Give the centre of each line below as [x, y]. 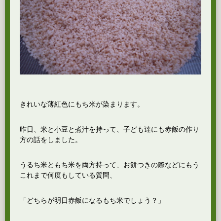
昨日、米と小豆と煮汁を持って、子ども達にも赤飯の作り [110, 129]
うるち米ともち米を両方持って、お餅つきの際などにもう [110, 165]
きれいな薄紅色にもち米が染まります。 [82, 104]
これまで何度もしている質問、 [68, 175]
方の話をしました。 [51, 140]
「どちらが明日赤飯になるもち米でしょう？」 [92, 200]
